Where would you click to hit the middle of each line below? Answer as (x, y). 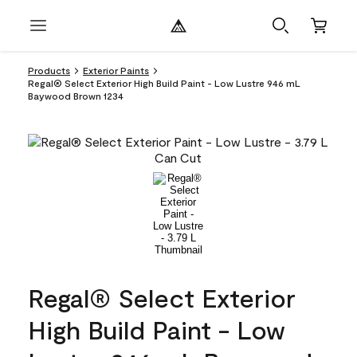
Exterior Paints (116, 70)
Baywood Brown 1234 (76, 96)
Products (49, 70)
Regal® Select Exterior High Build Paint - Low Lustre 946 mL (164, 83)
